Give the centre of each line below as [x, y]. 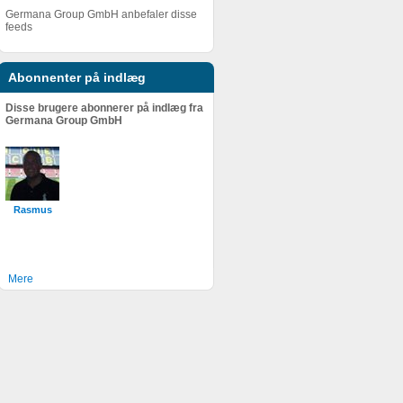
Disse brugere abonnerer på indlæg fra [104, 108]
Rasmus [32, 210]
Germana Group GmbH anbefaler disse [101, 14]
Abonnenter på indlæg [77, 77]
